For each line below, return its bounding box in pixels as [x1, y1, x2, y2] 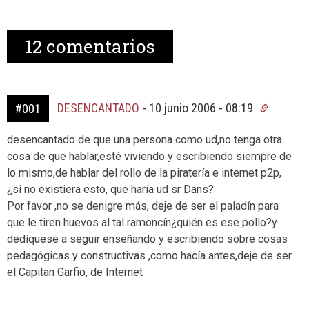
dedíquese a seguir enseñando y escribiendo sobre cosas [7, 232, 288, 246]
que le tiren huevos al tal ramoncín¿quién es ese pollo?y [7, 216, 277, 229]
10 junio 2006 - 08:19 [149, 101, 256, 115]
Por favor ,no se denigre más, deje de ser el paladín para [7, 199, 279, 212]
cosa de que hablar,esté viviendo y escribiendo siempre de [7, 150, 292, 163]
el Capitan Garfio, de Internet [7, 266, 143, 279]
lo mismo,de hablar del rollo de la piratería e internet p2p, [7, 166, 281, 179]
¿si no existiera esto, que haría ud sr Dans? [7, 183, 214, 196]
